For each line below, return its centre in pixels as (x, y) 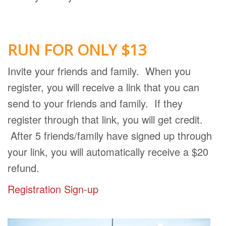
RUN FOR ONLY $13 (77, 50)
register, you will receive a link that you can (103, 87)
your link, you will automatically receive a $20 (108, 152)
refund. (23, 168)
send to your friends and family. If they (95, 103)
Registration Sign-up (53, 189)
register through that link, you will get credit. (105, 119)
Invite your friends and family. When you (99, 71)
